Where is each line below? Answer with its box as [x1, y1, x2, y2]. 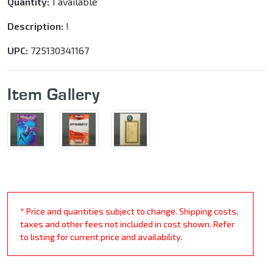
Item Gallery [7, 83, 99, 105]
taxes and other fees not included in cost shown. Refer [20, 219, 235, 230]
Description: [7, 20, 63, 32]
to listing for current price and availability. [20, 232, 183, 243]
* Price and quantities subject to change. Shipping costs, [20, 206, 238, 217]
